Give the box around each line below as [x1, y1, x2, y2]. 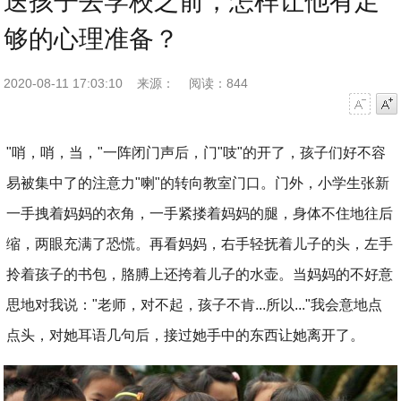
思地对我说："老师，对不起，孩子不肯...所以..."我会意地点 [6, 297, 383, 312]
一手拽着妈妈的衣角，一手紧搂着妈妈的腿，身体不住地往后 [6, 206, 394, 221]
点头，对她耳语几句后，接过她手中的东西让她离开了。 [6, 328, 365, 343]
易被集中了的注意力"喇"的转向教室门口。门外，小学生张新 [6, 175, 390, 191]
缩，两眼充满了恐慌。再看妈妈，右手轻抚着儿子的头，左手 [6, 236, 394, 252]
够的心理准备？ [4, 25, 180, 53]
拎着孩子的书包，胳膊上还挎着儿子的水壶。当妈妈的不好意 [6, 267, 394, 282]
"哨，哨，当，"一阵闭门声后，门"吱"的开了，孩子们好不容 [6, 145, 387, 160]
